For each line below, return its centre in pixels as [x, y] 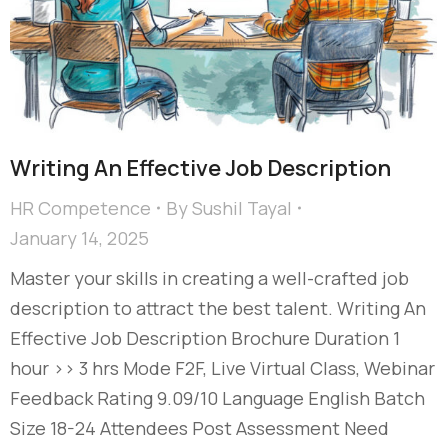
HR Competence [80, 207]
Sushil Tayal [242, 207]
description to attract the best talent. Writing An [218, 307]
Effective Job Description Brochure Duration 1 [205, 337]
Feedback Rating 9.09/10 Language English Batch [217, 397]
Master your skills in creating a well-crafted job [209, 277]
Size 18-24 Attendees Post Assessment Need [199, 427]
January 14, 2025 [79, 237]
